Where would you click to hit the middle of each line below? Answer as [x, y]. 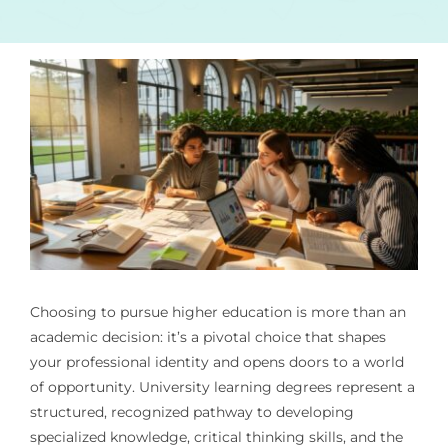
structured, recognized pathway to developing [191, 411]
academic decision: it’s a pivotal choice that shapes [207, 336]
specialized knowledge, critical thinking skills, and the [216, 436]
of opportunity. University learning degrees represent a [222, 386]
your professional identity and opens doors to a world [216, 361]
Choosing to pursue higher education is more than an [217, 311]
